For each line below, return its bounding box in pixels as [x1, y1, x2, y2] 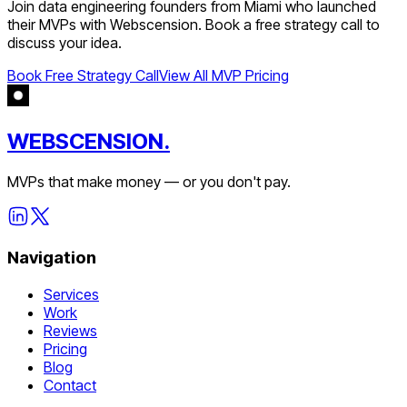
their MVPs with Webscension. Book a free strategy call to [7, 15, 380, 34]
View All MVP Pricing [159, 65, 289, 84]
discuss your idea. [7, 33, 122, 52]
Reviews [44, 321, 97, 340]
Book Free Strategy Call [7, 65, 159, 84]
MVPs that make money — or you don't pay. [7, 172, 291, 191]
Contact [44, 375, 96, 394]
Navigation [7, 247, 96, 269]
